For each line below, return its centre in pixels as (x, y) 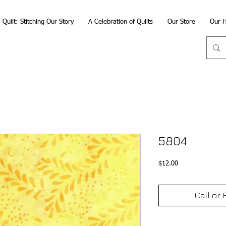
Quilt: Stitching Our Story (38, 22)
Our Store (181, 22)
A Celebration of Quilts (120, 22)
